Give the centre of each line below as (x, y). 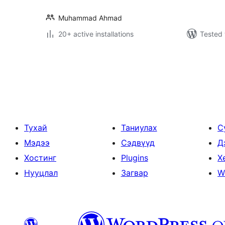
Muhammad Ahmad (90, 18)
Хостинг (40, 158)
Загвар (134, 173)
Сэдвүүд (138, 143)
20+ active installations (96, 34)
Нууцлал (41, 173)
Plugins (134, 158)
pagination (75, 74)
